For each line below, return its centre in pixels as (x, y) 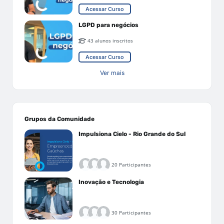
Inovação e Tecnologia (111, 182)
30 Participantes (131, 212)
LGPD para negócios (108, 25)
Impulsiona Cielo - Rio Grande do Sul (132, 134)
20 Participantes (131, 164)
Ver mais (112, 73)
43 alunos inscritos (110, 40)
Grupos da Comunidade (59, 119)
